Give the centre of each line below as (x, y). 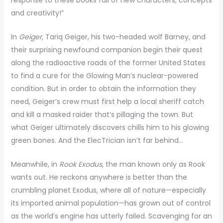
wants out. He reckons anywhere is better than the (99, 177)
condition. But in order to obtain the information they (103, 88)
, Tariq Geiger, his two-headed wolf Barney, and (123, 37)
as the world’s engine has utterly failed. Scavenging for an (111, 216)
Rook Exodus (80, 165)
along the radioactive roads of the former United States (108, 62)
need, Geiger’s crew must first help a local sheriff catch (107, 101)
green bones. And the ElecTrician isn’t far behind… (97, 140)
